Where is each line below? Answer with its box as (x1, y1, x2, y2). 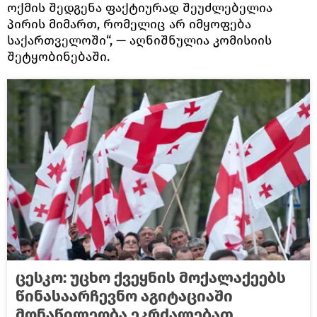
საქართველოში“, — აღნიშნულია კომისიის (7, 33, 272, 48)
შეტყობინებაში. (7, 49, 113, 64)
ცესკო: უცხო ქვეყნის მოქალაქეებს (16, 268, 286, 287)
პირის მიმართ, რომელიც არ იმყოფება (7, 16, 251, 32)
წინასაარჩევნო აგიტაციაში (16, 287, 233, 306)
